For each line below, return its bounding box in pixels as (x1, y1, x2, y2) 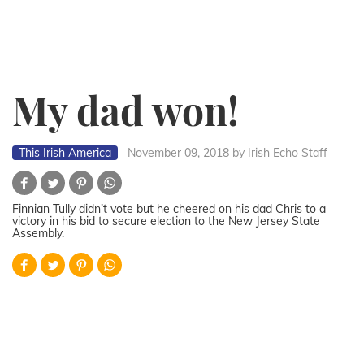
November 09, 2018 (128, 145, 229, 161)
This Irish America (19, 145, 111, 161)
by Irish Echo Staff (232, 145, 327, 161)
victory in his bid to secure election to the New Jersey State (12, 214, 320, 229)
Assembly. (12, 226, 64, 241)
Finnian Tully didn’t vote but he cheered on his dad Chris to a (12, 201, 326, 217)
